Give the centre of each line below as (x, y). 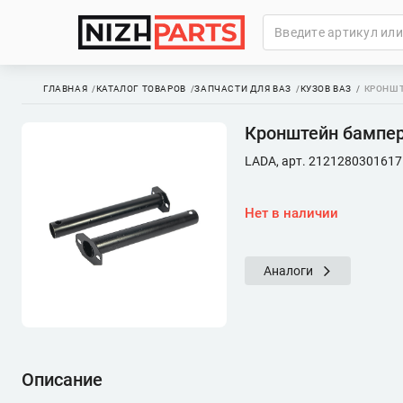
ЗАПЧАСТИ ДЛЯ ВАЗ (243, 89)
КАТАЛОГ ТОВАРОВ (141, 89)
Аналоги (288, 271)
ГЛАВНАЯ (66, 89)
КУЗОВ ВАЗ (326, 89)
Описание (62, 380)
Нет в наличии (291, 213)
